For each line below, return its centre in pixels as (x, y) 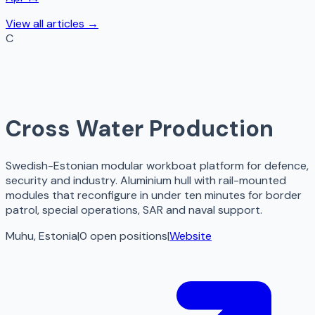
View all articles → (52, 24)
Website (191, 236)
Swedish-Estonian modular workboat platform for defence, (157, 166)
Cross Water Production (140, 128)
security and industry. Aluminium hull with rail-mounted (146, 181)
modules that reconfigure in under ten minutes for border (154, 195)
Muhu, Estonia (41, 236)
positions (143, 236)
